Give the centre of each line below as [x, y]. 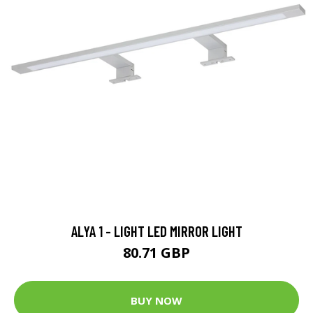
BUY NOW [156, 300]
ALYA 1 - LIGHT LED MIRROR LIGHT [156, 231]
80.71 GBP [156, 253]
